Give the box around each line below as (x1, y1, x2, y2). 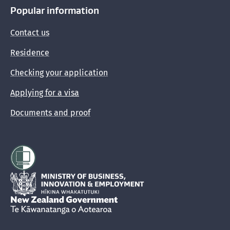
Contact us (10, 28, 49, 37)
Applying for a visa (10, 88, 79, 98)
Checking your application (10, 68, 108, 78)
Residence (10, 48, 49, 57)
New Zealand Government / (10, 196, 114, 205)
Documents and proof (10, 108, 90, 118)
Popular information (10, 5, 99, 16)
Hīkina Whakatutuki (10, 170, 83, 180)
